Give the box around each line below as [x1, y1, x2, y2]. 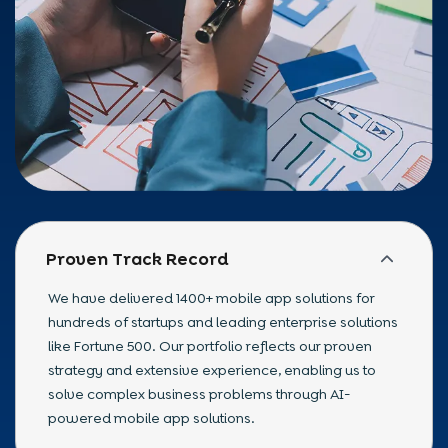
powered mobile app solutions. [48, 408, 255, 427]
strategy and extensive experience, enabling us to [48, 360, 376, 379]
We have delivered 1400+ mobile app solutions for [48, 288, 375, 307]
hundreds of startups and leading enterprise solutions [48, 312, 398, 331]
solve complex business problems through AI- [48, 384, 351, 403]
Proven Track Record [46, 247, 229, 270]
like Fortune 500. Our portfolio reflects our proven [48, 336, 372, 355]
